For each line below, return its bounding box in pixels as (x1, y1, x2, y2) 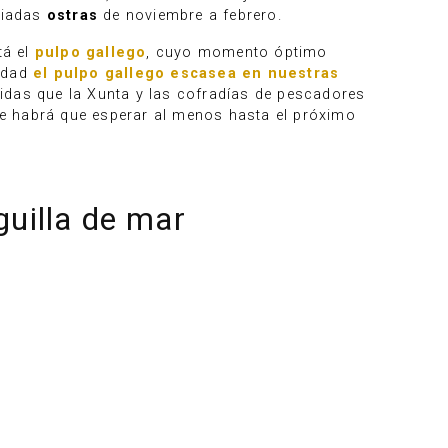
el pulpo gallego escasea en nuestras (33, 65, 340, 82)
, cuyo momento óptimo (146, 44, 328, 61)
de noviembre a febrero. (98, 7, 282, 24)
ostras (46, 7, 99, 24)
